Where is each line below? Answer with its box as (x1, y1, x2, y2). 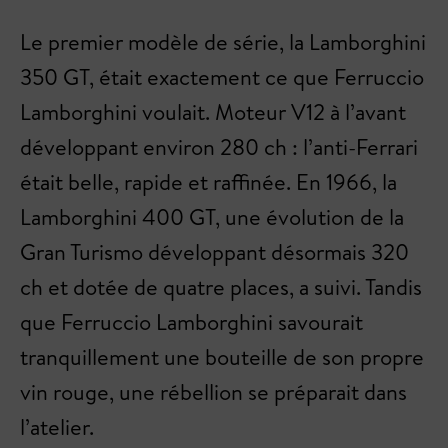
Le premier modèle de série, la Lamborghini (20, 27, 426, 58)
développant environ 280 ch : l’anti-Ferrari (20, 132, 418, 163)
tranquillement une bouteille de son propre (20, 342, 424, 373)
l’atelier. (20, 412, 94, 443)
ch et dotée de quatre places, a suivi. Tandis (20, 272, 422, 303)
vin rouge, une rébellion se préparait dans (20, 377, 407, 408)
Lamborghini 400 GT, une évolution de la (20, 202, 404, 233)
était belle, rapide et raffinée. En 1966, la (20, 167, 397, 198)
